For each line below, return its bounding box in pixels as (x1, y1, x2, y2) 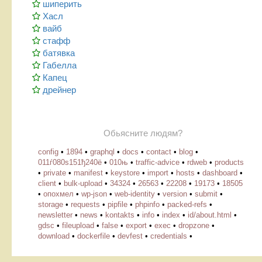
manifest (74, 168, 103, 178)
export (126, 221, 147, 230)
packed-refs (167, 200, 207, 209)
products (215, 158, 244, 167)
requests (71, 200, 100, 209)
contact (146, 147, 171, 157)
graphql (90, 147, 115, 157)
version (163, 189, 187, 199)
